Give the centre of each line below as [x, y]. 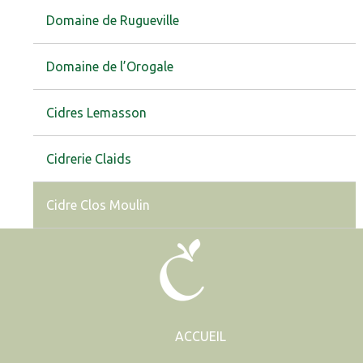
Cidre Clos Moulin [98, 205]
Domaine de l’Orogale [109, 67]
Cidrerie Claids [88, 159]
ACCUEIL [200, 336]
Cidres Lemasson [96, 113]
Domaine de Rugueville [112, 21]
